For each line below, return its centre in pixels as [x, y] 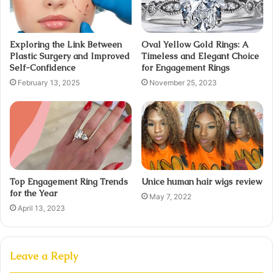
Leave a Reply [44, 256]
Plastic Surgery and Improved [70, 56]
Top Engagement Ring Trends [69, 182]
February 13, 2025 [49, 83]
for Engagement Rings [186, 68]
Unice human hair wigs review [202, 182]
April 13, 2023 [41, 208]
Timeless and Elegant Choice [200, 56]
